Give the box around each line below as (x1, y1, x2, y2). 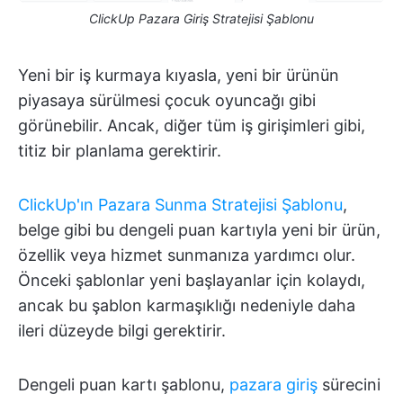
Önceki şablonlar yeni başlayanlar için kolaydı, (18, 271, 365, 291)
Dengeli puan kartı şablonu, (18, 375, 229, 395)
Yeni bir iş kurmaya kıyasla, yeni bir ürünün (18, 66, 339, 85)
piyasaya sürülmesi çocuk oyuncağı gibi (18, 91, 316, 111)
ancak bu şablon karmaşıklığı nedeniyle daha (18, 296, 355, 316)
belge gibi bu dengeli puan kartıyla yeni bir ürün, (18, 220, 381, 240)
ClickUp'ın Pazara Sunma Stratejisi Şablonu (18, 195, 343, 215)
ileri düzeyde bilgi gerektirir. (18, 321, 226, 341)
